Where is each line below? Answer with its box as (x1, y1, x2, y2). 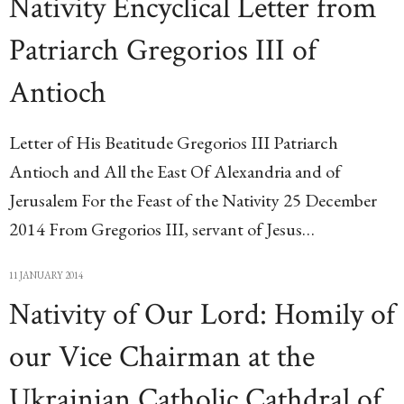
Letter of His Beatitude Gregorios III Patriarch (9, 131, 338, 154)
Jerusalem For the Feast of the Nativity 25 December (9, 188, 377, 212)
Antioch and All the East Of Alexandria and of (9, 160, 341, 183)
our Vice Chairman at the (9, 337, 315, 377)
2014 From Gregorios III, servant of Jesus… (9, 217, 315, 241)
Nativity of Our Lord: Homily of (9, 295, 395, 335)
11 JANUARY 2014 (9, 269, 83, 281)
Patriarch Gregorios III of (9, 31, 317, 70)
